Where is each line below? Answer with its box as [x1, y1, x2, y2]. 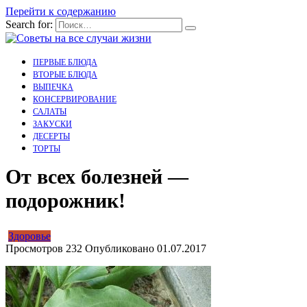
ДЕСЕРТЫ [33, 132, 70, 141]
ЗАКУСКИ [33, 119, 72, 129]
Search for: [5, 19, 53, 30]
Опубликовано [85, 243, 154, 255]
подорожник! [5, 189, 125, 212]
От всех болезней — [5, 165, 188, 188]
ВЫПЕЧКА [33, 82, 73, 92]
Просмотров [5, 243, 63, 255]
